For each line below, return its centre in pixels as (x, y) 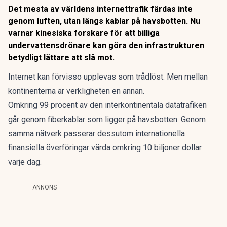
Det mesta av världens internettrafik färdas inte (100, 9)
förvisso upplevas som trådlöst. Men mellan (129, 77)
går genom (28, 119)
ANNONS (45, 187)
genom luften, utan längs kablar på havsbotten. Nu (104, 21)
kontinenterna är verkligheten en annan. (76, 91)
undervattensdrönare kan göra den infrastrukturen (106, 45)
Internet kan (29, 77)
